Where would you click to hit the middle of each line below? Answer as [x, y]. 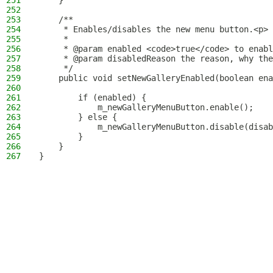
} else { [78, 117]
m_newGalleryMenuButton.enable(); [146, 107]
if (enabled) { [93, 97]
